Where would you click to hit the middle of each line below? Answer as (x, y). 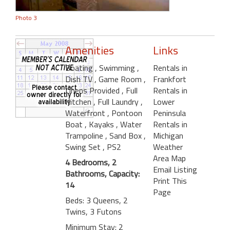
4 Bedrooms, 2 (91, 162)
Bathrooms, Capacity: (102, 173)
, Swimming (116, 68)
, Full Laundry (117, 101)
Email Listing (175, 169)
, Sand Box (124, 135)
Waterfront (86, 113)
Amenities (90, 50)
